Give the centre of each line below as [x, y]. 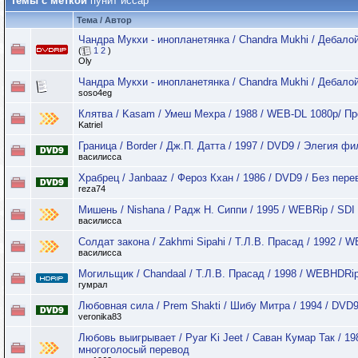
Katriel [90, 125]
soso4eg [95, 93]
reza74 [92, 189]
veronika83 [100, 317]
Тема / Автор [104, 20]
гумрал [93, 284]
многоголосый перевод [134, 350]
